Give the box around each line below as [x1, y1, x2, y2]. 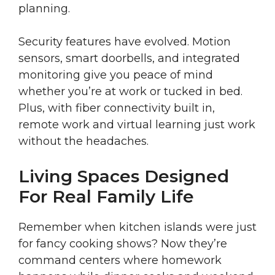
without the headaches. [18, 134, 149, 149]
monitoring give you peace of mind [18, 68, 213, 82]
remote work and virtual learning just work [18, 118, 255, 132]
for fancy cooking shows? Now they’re [18, 237, 227, 251]
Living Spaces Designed [18, 166, 229, 187]
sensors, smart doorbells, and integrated [18, 52, 240, 66]
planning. [18, 2, 70, 16]
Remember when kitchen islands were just [18, 220, 257, 234]
